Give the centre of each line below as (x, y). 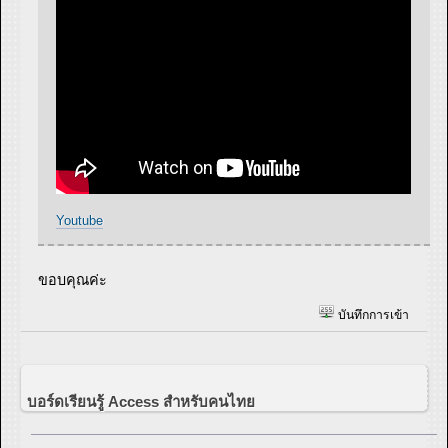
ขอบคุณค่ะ (73, 279)
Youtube (80, 220)
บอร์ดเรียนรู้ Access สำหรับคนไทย (141, 401)
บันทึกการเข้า (371, 315)
